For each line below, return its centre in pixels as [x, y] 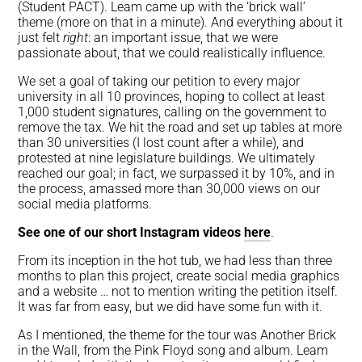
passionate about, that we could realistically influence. [172, 53]
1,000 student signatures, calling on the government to [173, 112]
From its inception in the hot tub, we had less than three [175, 261]
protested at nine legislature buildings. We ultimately [167, 158]
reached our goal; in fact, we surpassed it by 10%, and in [177, 174]
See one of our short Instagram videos [131, 233]
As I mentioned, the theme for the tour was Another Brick [177, 335]
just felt [41, 38]
